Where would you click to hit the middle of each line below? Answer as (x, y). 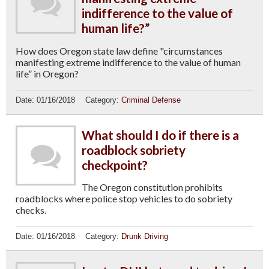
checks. (31, 210)
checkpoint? (115, 165)
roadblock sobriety (134, 150)
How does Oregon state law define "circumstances (119, 50)
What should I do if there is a (160, 134)
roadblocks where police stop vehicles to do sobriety (124, 199)
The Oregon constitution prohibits (152, 187)
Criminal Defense (151, 100)
